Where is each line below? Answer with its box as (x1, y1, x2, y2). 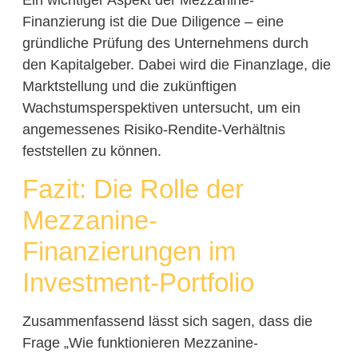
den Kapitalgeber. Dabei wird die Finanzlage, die (22, 56, 331, 73)
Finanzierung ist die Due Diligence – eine (22, 13, 284, 30)
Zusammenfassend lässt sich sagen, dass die (22, 312, 312, 329)
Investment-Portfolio (22, 267, 254, 297)
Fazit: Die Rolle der (22, 173, 244, 204)
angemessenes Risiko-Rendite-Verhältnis (22, 121, 285, 137)
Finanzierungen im (22, 236, 236, 266)
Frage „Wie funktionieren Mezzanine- (22, 334, 258, 351)
